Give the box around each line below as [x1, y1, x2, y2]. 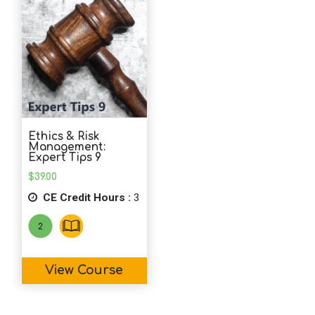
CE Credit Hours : [39, 191, 131, 204]
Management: [27, 141, 105, 154]
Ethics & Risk [27, 131, 99, 143]
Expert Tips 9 [27, 152, 101, 165]
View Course [45, 264, 124, 278]
